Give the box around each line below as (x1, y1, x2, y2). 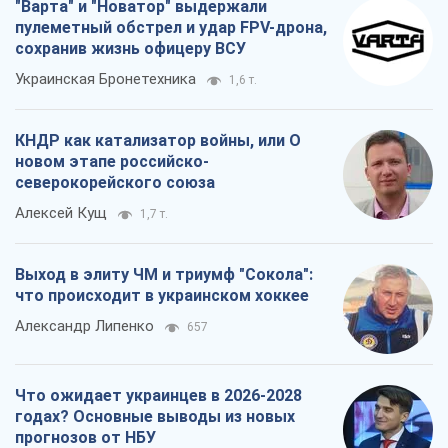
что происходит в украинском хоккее (15, 286, 309, 306)
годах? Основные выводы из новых (15, 407, 295, 427)
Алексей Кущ (15, 204, 107, 223)
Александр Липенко (15, 317, 154, 336)
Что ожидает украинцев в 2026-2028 (15, 386, 302, 406)
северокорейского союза (15, 173, 215, 193)
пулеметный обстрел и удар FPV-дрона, (15, 18, 327, 38)
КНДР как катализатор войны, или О (15, 131, 301, 151)
